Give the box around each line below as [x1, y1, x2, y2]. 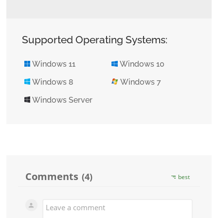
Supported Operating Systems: [21, 34, 167, 46]
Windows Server [30, 95, 93, 105]
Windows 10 [117, 59, 164, 69]
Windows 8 [30, 77, 74, 87]
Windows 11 [30, 59, 76, 69]
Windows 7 [118, 77, 162, 87]
